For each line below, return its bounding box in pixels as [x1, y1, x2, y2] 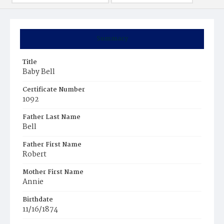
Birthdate [22, 194, 53, 205]
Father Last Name [22, 112, 80, 122]
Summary [96, 33, 128, 44]
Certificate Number [22, 84, 85, 95]
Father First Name [22, 139, 81, 150]
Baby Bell [22, 66, 55, 78]
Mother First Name [22, 167, 83, 177]
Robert [22, 148, 46, 160]
